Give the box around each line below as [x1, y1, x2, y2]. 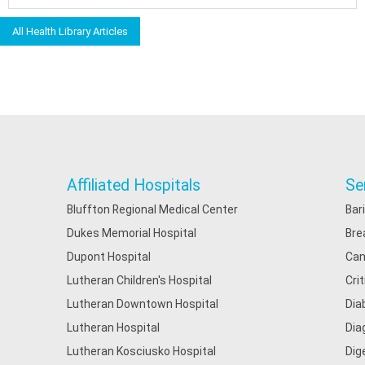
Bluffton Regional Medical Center [67, 203, 238, 216]
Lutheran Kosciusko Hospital [67, 345, 216, 358]
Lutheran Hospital [67, 321, 160, 334]
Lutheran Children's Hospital [67, 274, 212, 287]
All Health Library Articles [12, 25, 128, 37]
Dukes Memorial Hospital [67, 226, 196, 240]
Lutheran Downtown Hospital [67, 297, 218, 310]
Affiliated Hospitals [67, 176, 200, 195]
